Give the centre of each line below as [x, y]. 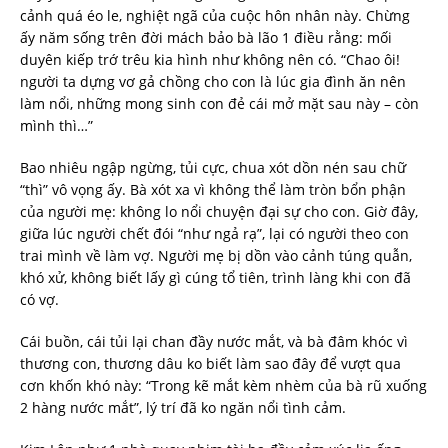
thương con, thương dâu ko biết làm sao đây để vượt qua [210, 364]
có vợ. [39, 300]
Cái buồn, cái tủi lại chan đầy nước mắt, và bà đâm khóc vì [214, 342]
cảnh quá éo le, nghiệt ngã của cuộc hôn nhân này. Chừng [215, 16]
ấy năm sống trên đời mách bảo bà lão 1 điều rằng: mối [206, 38]
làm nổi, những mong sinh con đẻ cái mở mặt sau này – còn [219, 104]
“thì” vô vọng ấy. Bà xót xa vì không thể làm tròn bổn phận [213, 190]
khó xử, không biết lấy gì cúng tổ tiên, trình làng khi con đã [215, 278]
